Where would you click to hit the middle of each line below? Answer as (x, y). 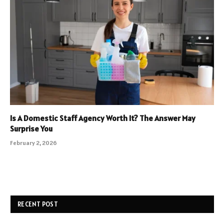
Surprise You (31, 128)
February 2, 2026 (33, 142)
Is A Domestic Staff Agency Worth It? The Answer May (103, 118)
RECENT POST (38, 204)
